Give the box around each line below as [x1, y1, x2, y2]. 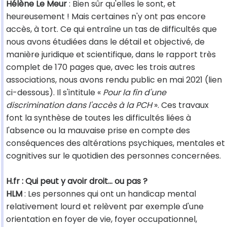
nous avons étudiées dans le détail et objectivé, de [6, 36, 205, 48]
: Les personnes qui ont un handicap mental [22, 188, 196, 200]
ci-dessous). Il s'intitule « [6, 87, 103, 99]
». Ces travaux [152, 99, 209, 111]
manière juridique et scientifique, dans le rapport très [6, 49, 216, 61]
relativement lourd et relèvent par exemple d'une [6, 201, 204, 213]
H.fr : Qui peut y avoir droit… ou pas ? [6, 175, 147, 187]
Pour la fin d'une [103, 87, 166, 99]
